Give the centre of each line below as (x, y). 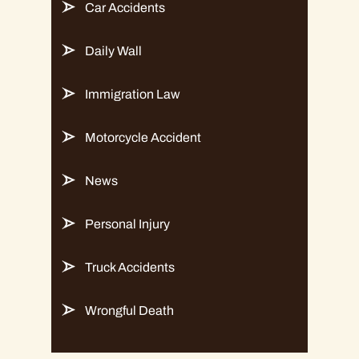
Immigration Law (133, 95)
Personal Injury (127, 224)
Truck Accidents (130, 268)
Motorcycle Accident (143, 138)
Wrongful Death (129, 311)
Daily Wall (113, 51)
